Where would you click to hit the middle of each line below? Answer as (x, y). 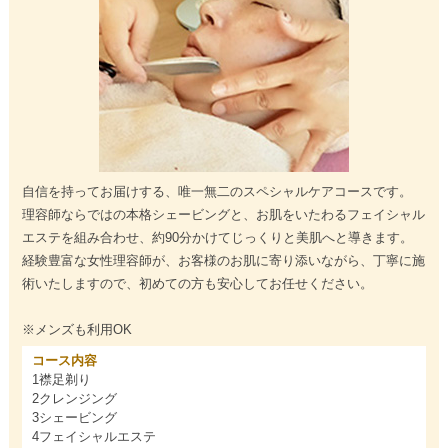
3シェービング (74, 418)
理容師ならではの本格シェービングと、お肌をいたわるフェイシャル (223, 215)
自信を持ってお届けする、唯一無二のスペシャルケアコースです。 (216, 192)
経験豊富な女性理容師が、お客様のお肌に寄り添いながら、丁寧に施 (223, 261)
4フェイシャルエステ (93, 437)
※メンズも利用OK (76, 330)
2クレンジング (74, 399)
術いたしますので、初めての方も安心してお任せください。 (197, 284)
